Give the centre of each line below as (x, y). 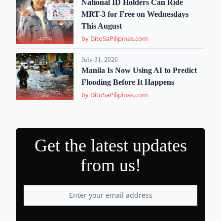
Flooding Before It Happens (128, 82)
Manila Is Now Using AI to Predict (139, 70)
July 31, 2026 (100, 60)
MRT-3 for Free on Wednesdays (135, 14)
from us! (110, 165)
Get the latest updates (110, 146)
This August (102, 26)
